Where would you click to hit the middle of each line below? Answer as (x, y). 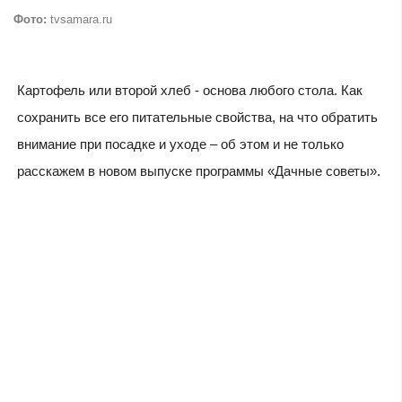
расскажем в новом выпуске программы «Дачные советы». (198, 170)
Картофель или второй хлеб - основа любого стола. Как (189, 90)
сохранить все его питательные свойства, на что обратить (197, 117)
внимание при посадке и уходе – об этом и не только (180, 144)
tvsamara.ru (79, 19)
